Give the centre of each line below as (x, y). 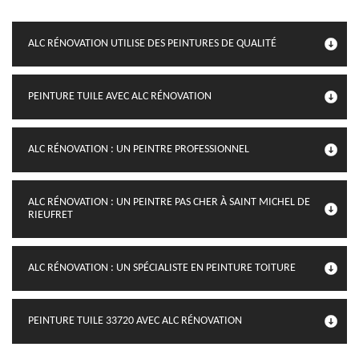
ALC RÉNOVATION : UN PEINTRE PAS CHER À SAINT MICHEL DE (169, 202)
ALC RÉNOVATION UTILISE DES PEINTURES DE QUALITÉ (152, 44)
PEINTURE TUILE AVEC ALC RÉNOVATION (120, 97)
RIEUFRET (50, 215)
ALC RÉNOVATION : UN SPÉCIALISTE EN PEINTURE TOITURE (162, 268)
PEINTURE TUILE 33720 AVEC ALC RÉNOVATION (135, 321)
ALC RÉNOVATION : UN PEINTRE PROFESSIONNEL (139, 149)
